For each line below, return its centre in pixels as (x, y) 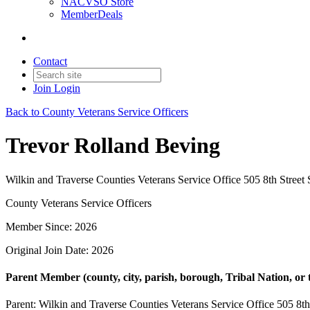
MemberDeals (92, 14)
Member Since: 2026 (51, 226)
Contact (50, 61)
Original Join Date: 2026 (60, 250)
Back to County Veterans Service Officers (97, 112)
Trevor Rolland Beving (113, 146)
